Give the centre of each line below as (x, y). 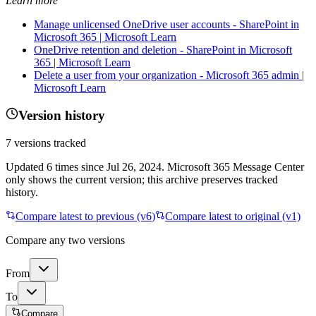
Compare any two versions (65, 240)
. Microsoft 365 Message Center (233, 166)
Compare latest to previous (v (81, 216)
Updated (26, 166)
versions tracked (49, 142)
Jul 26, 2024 (134, 166)
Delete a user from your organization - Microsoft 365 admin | (169, 75)
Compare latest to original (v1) (233, 216)
